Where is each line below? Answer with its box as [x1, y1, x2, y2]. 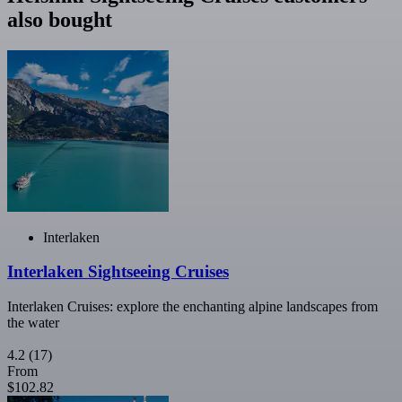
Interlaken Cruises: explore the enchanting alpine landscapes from [7, 299, 378, 315]
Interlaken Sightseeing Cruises [7, 262, 229, 282]
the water [7, 315, 59, 331]
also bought [7, 7, 112, 31]
